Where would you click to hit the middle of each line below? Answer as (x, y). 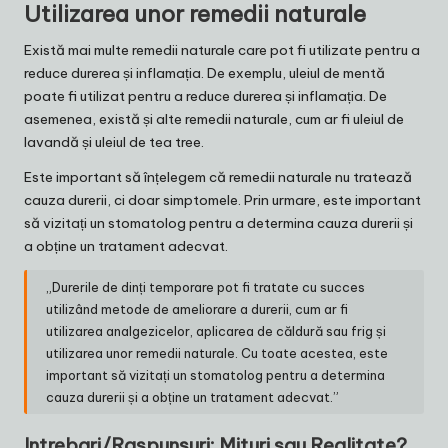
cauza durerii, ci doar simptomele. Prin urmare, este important (222, 199)
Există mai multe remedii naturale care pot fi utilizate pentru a (222, 49)
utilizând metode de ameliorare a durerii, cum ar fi (197, 309)
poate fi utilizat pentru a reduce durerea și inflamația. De (205, 95)
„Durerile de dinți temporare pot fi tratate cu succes (206, 287)
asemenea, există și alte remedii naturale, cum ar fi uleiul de (214, 118)
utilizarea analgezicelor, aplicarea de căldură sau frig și (216, 331)
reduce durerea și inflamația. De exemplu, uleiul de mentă (204, 72)
